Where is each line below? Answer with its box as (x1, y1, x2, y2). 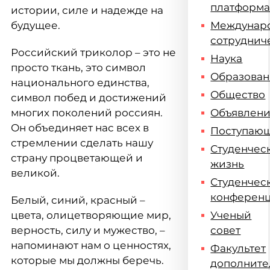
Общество (210, 89, 266, 101)
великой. (11, 167, 60, 179)
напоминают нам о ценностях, (11, 239, 171, 251)
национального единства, (11, 77, 149, 89)
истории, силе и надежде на (11, 4, 163, 16)
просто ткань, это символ (11, 61, 146, 74)
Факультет (210, 242, 266, 254)
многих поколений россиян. (11, 107, 163, 119)
